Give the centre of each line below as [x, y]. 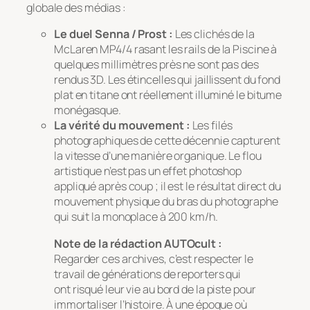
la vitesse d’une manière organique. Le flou [158, 156]
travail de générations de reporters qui [148, 274]
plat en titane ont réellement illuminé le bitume [168, 95]
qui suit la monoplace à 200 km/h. [136, 217]
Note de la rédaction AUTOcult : [138, 243]
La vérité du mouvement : [122, 126]
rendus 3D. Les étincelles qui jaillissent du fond [167, 80]
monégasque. [88, 110]
